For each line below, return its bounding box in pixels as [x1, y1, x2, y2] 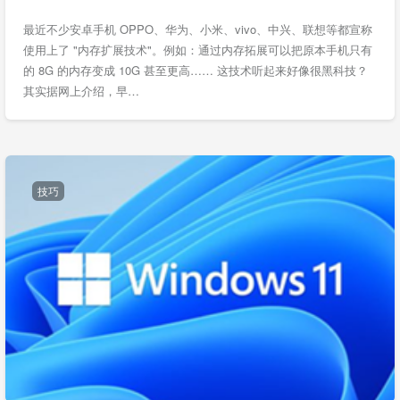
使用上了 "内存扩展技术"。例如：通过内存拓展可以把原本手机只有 [23, 41, 372, 58]
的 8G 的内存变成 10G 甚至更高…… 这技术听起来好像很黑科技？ [23, 62, 368, 79]
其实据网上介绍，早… [23, 82, 139, 99]
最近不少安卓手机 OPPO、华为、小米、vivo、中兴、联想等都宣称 [23, 21, 372, 37]
